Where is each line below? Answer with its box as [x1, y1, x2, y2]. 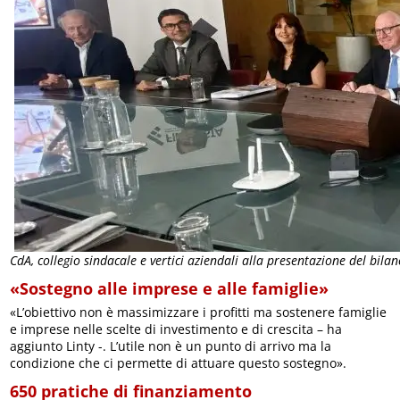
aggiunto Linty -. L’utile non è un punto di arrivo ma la [10, 337, 332, 355]
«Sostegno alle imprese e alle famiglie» [10, 278, 329, 300]
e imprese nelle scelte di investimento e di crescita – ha [10, 321, 343, 338]
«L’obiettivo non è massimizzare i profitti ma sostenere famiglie [10, 304, 387, 321]
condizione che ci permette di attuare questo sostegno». [10, 354, 347, 372]
